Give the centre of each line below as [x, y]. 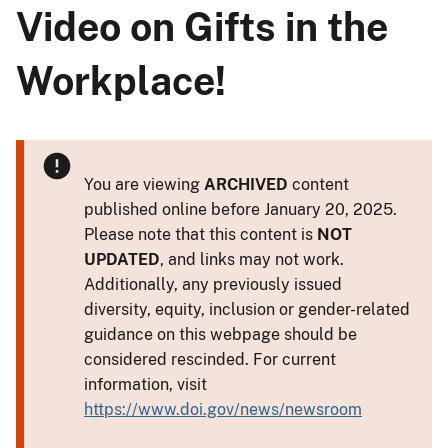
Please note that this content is [200, 234]
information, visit [145, 384]
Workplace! [121, 80]
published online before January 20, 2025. [240, 209]
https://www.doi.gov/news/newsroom [223, 409]
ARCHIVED [246, 184]
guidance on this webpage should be [220, 334]
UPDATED [122, 259]
